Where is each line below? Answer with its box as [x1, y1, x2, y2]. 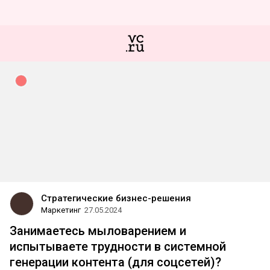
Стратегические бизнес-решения [41, 193, 191, 204]
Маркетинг [41, 206, 81, 215]
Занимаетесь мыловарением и [10, 224, 186, 238]
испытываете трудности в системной [10, 239, 226, 254]
